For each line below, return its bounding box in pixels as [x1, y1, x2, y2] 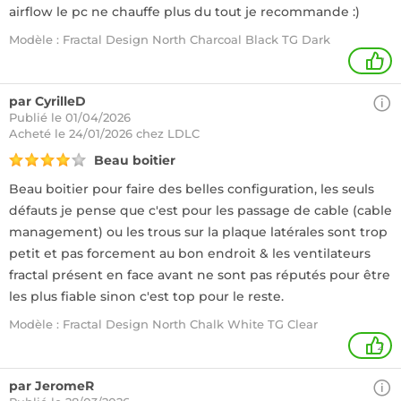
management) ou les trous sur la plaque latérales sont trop [9, 224, 388, 240]
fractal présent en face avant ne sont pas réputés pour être [9, 267, 390, 283]
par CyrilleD [9, 93, 86, 109]
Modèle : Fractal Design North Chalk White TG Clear [9, 317, 318, 331]
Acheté [9, 126, 55, 141]
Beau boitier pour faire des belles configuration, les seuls [9, 181, 374, 197]
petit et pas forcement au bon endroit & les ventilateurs [9, 245, 371, 261]
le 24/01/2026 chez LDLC [55, 126, 200, 141]
